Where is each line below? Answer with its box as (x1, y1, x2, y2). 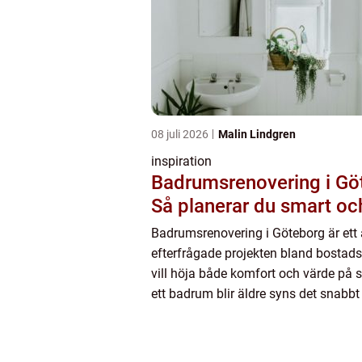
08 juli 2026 (151, 128, 211, 141)
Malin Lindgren (218, 128, 296, 141)
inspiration (151, 154, 212, 169)
